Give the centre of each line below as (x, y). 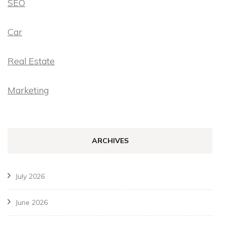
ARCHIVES (110, 141)
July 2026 (30, 177)
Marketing (28, 90)
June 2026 (32, 203)
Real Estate (31, 61)
